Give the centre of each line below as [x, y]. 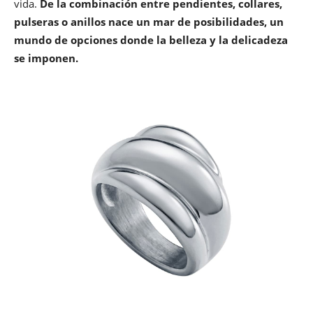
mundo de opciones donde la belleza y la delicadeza [151, 39]
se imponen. [46, 58]
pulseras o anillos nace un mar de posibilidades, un [149, 21]
